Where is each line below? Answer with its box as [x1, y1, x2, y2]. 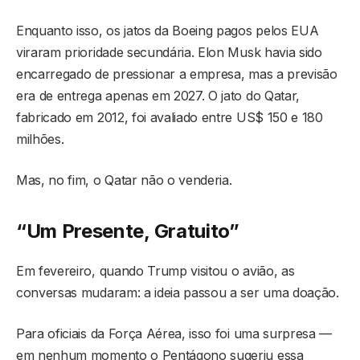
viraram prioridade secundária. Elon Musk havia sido [16, 44, 322, 61]
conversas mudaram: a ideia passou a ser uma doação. [16, 284, 339, 301]
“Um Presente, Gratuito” [16, 219, 239, 243]
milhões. [16, 131, 64, 148]
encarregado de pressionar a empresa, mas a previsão [16, 66, 337, 83]
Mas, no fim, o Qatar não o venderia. [16, 172, 232, 189]
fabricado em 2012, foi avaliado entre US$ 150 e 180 [16, 109, 323, 126]
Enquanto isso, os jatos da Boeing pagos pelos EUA [16, 22, 319, 39]
